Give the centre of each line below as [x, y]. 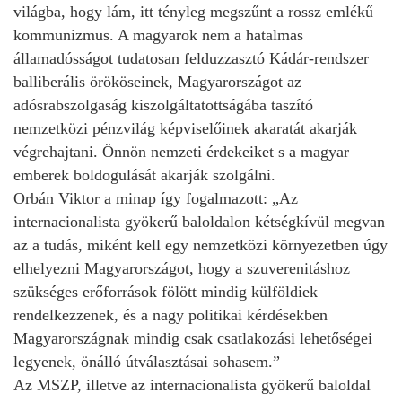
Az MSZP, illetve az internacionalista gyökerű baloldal [192, 385]
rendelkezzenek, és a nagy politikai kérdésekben [170, 315]
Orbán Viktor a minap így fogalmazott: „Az [156, 198]
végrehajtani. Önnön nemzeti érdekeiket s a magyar [181, 151]
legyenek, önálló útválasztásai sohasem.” [147, 361]
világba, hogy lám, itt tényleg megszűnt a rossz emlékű [193, 11]
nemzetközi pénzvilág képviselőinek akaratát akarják [185, 128]
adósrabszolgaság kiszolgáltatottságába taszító [163, 105]
